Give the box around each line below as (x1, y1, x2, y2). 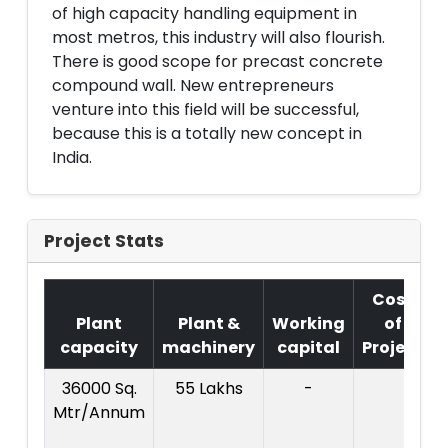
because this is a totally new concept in (52, 122, 362, 145)
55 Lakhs (174, 377, 243, 400)
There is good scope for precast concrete (52, 50, 383, 73)
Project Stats (44, 229, 164, 253)
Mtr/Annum (53, 401, 145, 424)
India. (52, 146, 92, 169)
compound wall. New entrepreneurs (52, 74, 334, 97)
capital (277, 336, 340, 359)
